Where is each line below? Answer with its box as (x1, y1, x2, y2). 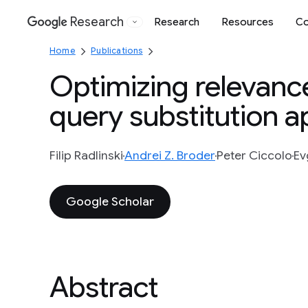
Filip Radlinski (49, 148, 123, 163)
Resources (221, 15, 274, 28)
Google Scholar (66, 194, 154, 209)
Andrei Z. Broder (124, 148, 215, 163)
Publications (91, 45, 143, 56)
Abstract (49, 269, 158, 305)
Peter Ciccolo (217, 148, 292, 163)
